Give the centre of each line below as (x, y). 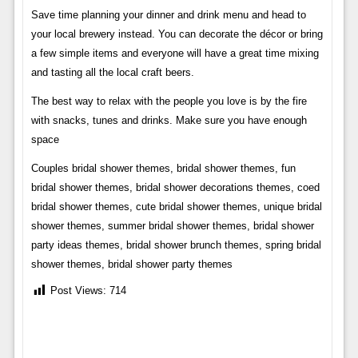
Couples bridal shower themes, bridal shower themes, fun (163, 169)
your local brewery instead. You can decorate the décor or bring (177, 34)
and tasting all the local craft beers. (112, 73)
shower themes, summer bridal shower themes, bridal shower (172, 226)
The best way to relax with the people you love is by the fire (169, 101)
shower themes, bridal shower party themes (131, 265)
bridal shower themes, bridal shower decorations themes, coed (175, 188)
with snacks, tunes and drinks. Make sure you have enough (169, 121)
